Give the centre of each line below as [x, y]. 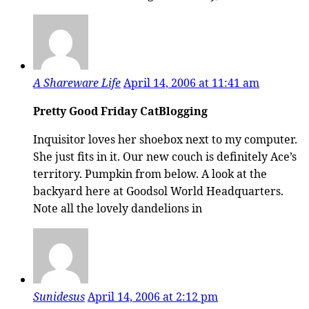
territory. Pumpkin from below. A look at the [150, 173]
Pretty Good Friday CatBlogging [120, 111]
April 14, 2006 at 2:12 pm [153, 296]
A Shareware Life [77, 82]
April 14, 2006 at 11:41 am [191, 82]
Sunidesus [59, 296]
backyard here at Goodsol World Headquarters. [158, 191]
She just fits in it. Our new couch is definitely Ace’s [165, 156]
